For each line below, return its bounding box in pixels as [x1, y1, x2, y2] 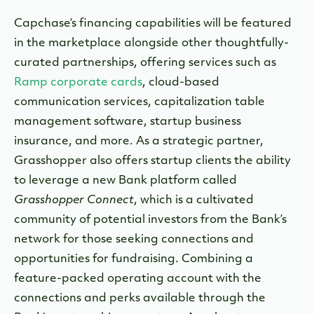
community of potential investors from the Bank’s [14, 214, 287, 226]
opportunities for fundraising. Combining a [14, 254, 253, 265]
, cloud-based [142, 77, 219, 88]
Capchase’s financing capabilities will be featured [14, 18, 292, 29]
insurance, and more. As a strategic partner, [14, 136, 264, 147]
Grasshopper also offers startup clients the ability [14, 156, 291, 167]
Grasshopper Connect [14, 195, 134, 206]
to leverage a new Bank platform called [14, 175, 237, 186]
